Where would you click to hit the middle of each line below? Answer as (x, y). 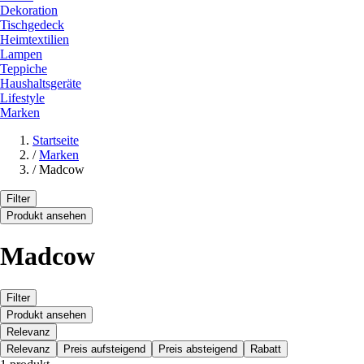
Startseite (56, 140)
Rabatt (266, 349)
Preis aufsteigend (104, 349)
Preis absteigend (198, 349)
